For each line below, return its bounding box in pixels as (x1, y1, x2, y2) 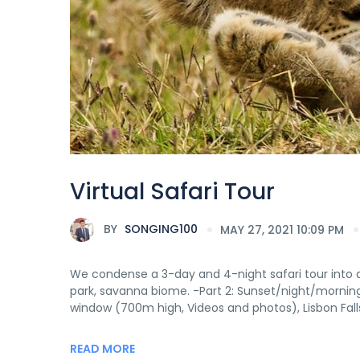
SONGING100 (121, 220, 198, 237)
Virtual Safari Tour (70, 176, 275, 207)
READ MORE (70, 341, 135, 357)
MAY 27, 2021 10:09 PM (220, 221, 344, 238)
